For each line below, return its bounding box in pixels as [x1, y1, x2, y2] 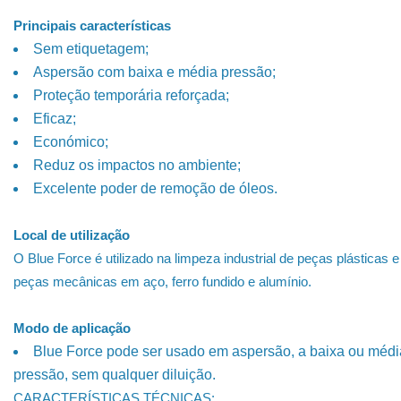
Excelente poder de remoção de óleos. [33, 181, 277, 196]
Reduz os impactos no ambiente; [33, 158, 241, 173]
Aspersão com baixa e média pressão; [33, 64, 276, 80]
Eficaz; [33, 111, 76, 126]
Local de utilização [13, 227, 130, 243]
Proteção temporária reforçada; [33, 88, 229, 103]
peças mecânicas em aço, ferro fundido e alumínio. [13, 274, 311, 289]
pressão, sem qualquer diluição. [13, 367, 216, 382]
